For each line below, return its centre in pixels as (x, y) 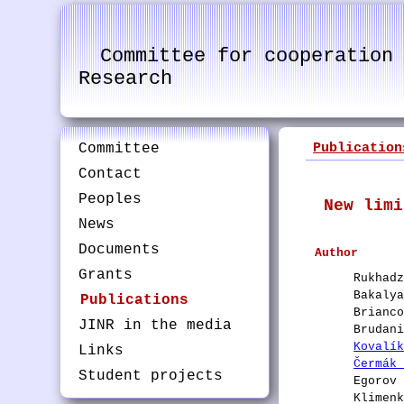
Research (126, 79)
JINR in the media (156, 326)
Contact (110, 174)
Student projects (151, 376)
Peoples (110, 199)
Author (337, 253)
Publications (135, 300)
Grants (106, 275)
